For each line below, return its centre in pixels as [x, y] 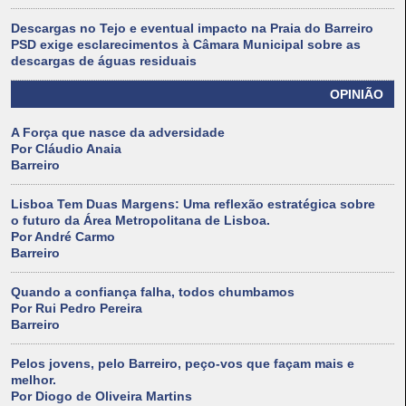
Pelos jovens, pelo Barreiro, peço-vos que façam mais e [183, 364]
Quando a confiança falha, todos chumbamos [153, 292]
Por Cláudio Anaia [66, 149]
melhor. [34, 380]
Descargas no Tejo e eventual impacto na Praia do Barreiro [192, 29]
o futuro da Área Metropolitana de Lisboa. [140, 221]
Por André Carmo [63, 237]
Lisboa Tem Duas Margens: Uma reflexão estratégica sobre [193, 204]
